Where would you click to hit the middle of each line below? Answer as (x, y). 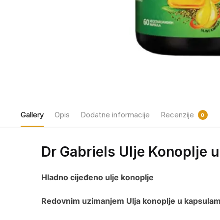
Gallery (32, 115)
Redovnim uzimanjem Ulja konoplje (108, 201)
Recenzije (177, 115)
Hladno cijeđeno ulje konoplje (97, 178)
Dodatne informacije (115, 115)
